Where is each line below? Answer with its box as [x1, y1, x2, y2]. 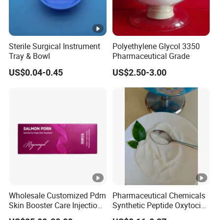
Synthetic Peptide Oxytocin [112, 200, 205, 211]
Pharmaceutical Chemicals [112, 190, 205, 201]
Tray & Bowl [9, 51, 51, 62]
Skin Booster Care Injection [9, 200, 102, 211]
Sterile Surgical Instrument [9, 41, 101, 52]
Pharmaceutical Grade [112, 51, 190, 62]
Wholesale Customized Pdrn [9, 190, 107, 201]
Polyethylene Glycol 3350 [112, 41, 200, 52]
